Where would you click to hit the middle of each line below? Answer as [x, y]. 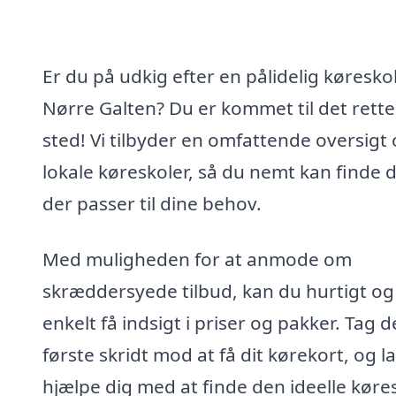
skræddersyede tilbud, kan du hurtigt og [218, 291]
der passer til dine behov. [152, 203]
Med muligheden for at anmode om [197, 259]
